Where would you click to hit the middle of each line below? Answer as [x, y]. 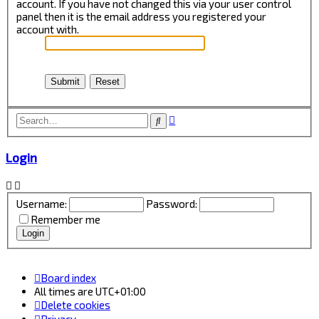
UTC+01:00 [121, 291]
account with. [48, 29]
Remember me [66, 220]
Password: [172, 204]
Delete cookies [75, 304]
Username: [42, 204]
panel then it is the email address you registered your [142, 16]
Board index [68, 277]
